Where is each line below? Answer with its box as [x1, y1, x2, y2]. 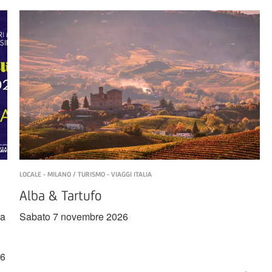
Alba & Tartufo [19, 188, 102, 204]
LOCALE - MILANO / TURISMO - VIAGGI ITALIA [19, 170, 152, 179]
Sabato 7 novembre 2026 [19, 209, 129, 224]
